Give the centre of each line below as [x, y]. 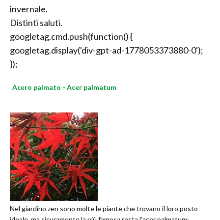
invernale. [29, 9]
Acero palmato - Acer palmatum [64, 87]
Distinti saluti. [36, 23]
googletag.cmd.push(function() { [71, 37]
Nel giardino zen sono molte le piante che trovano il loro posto [104, 209]
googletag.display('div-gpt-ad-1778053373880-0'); [107, 50]
